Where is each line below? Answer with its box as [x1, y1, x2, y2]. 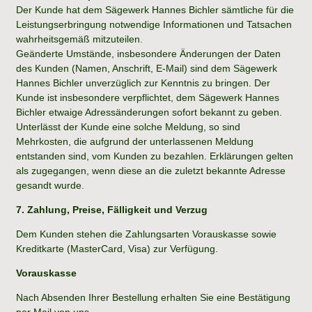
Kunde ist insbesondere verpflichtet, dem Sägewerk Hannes [16, 91, 279, 103]
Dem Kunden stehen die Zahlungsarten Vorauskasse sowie [16, 228, 276, 240]
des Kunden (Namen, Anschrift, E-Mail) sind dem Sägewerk [16, 62, 277, 74]
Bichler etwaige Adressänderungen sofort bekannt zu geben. [16, 106, 282, 118]
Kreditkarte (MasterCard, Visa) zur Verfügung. [16, 242, 218, 254]
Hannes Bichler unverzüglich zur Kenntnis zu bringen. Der [16, 77, 270, 88]
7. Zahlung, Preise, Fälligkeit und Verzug [16, 203, 208, 215]
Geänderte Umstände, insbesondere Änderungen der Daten [16, 47, 281, 59]
